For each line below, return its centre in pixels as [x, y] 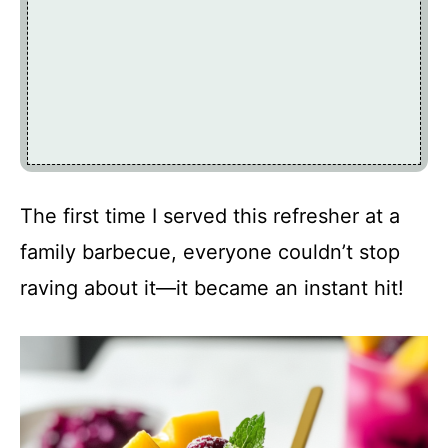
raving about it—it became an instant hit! [212, 287]
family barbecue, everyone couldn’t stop [210, 251]
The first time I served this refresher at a [210, 215]
